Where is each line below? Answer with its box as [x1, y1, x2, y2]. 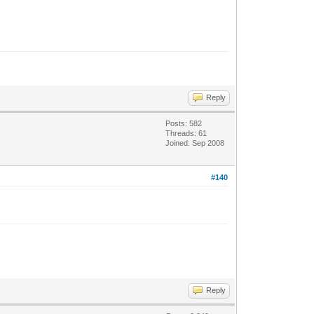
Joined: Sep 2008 [165, 139, 225, 148]
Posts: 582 [165, 119, 203, 128]
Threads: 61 [165, 129, 207, 138]
